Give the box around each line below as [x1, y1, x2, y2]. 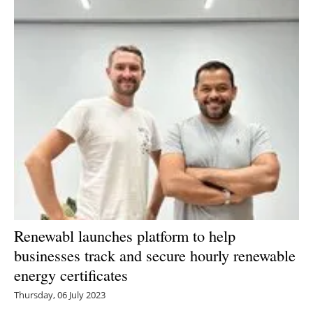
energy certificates [14, 263, 128, 285]
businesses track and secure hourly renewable [14, 244, 296, 265]
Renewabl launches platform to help [14, 224, 235, 246]
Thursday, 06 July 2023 [14, 288, 105, 301]
